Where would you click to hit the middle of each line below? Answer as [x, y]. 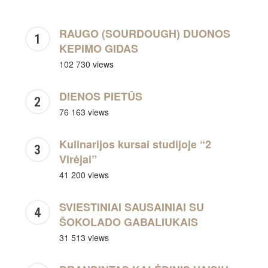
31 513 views [84, 238]
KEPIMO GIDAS [98, 49]
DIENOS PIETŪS [100, 97]
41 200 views [84, 175]
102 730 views [86, 64]
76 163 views [84, 112]
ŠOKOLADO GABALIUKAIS [128, 222]
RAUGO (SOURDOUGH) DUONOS [144, 34]
